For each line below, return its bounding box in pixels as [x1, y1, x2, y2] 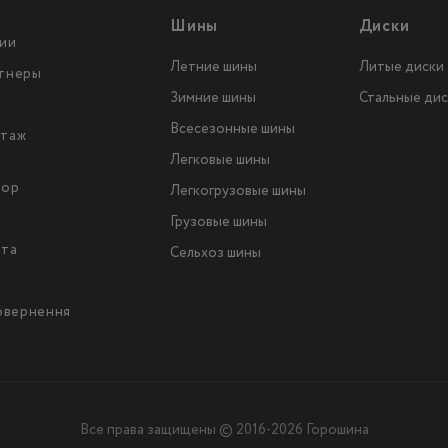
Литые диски [358, 57, 444, 77]
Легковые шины [169, 150, 270, 170]
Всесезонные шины [169, 119, 295, 139]
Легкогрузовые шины [169, 181, 306, 201]
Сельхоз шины [169, 243, 261, 263]
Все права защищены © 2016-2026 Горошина [79, 420, 369, 440]
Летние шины [169, 57, 257, 77]
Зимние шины [169, 88, 256, 108]
